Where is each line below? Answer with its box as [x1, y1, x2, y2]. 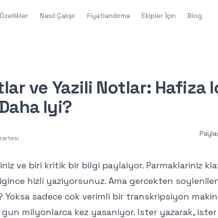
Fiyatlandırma [87, 11, 130, 20]
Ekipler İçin [142, 11, 176, 20]
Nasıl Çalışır [40, 11, 76, 20]
